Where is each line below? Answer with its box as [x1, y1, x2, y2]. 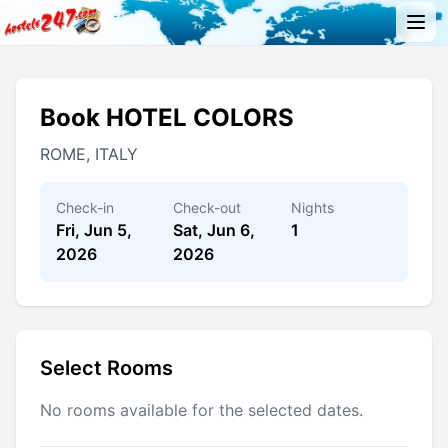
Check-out [173, 198, 242, 216]
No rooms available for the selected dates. [40, 399, 363, 420]
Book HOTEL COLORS [40, 102, 294, 132]
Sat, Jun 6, [173, 219, 256, 240]
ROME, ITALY [40, 143, 138, 164]
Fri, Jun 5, [56, 219, 132, 240]
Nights [290, 198, 334, 216]
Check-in [56, 198, 114, 216]
